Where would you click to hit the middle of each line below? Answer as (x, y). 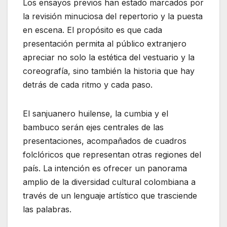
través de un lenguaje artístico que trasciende (110, 196)
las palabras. (47, 210)
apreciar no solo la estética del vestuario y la (109, 58)
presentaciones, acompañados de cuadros (105, 141)
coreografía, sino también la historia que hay (109, 71)
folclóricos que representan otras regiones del (112, 155)
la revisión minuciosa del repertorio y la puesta (113, 16)
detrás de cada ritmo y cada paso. (88, 85)
